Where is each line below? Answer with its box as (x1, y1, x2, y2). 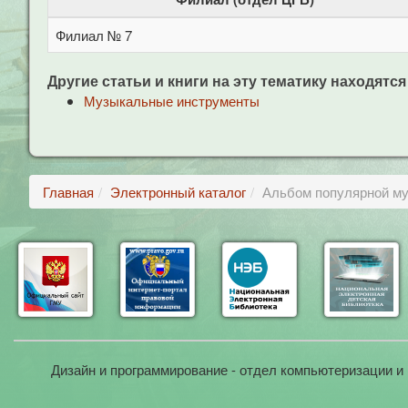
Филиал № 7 (56, 25, 132, 45)
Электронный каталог (110, 182, 246, 201)
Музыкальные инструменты (84, 91, 260, 110)
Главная (43, 182, 94, 201)
